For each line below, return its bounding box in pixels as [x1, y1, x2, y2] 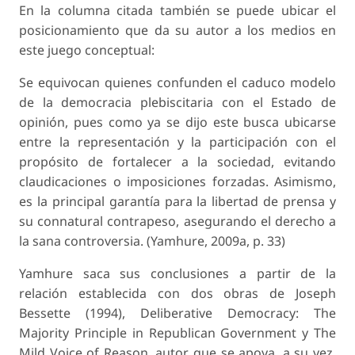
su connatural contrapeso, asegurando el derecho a [19, 212, 336, 231]
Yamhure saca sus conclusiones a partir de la [19, 265, 336, 283]
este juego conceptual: [19, 41, 155, 59]
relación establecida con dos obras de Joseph [19, 284, 336, 303]
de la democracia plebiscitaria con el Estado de [19, 94, 336, 112]
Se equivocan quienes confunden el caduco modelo [19, 74, 336, 92]
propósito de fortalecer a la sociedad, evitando [19, 153, 336, 171]
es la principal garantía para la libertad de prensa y [19, 193, 336, 211]
